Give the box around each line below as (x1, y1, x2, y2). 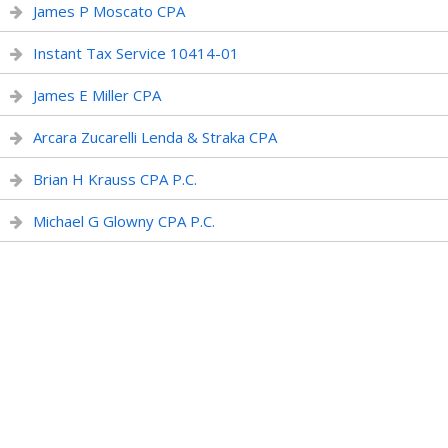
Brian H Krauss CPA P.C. (33, 169, 197, 189)
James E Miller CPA (33, 85, 161, 105)
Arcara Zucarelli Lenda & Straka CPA (33, 127, 277, 147)
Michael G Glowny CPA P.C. (33, 211, 215, 231)
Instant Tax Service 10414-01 (33, 43, 239, 63)
